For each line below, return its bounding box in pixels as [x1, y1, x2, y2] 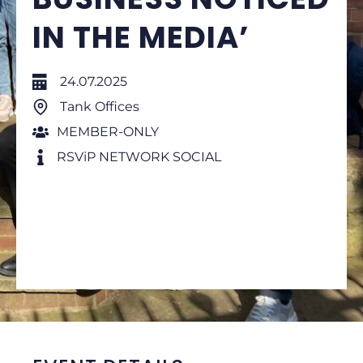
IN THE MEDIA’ [32, 16, 250, 58]
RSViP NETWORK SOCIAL [57, 149, 221, 164]
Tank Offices [57, 99, 139, 114]
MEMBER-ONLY [57, 124, 159, 139]
